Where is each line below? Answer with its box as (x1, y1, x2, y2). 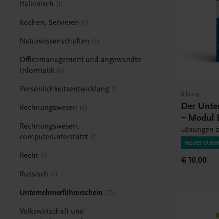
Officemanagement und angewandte (20, 55, 142, 64)
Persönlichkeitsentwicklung (20, 84, 109, 93)
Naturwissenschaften (20, 36, 90, 45)
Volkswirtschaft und (20, 206, 85, 216)
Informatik (20, 66, 55, 75)
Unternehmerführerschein (20, 188, 103, 197)
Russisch (20, 169, 49, 178)
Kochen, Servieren (20, 18, 80, 27)
